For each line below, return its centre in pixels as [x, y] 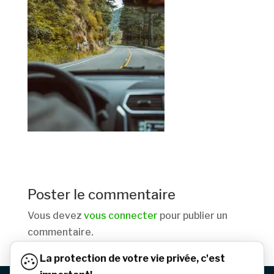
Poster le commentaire [101, 195]
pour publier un [192, 216]
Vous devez [55, 216]
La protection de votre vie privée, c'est [132, 258]
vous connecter [120, 216]
